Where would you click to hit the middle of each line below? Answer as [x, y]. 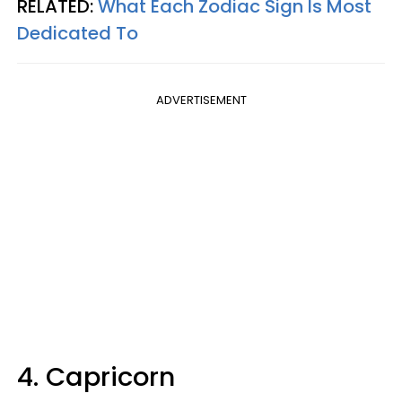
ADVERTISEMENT [201, 100]
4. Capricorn [96, 377]
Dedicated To [78, 33]
